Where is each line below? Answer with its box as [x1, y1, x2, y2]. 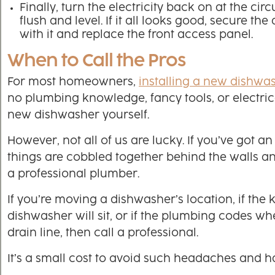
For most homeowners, [7, 77, 139, 88]
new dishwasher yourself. [7, 110, 149, 121]
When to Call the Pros [7, 53, 185, 70]
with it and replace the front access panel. [20, 30, 253, 41]
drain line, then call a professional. [7, 228, 198, 239]
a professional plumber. [7, 169, 139, 180]
